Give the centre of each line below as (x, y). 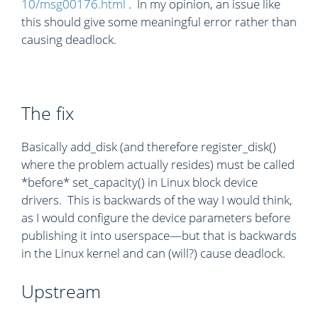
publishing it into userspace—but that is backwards (159, 235)
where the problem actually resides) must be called (158, 164)
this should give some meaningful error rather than (159, 22)
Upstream (61, 291)
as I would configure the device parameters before (156, 218)
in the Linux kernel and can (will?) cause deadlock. (153, 253)
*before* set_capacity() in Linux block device (139, 182)
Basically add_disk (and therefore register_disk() (149, 147)
